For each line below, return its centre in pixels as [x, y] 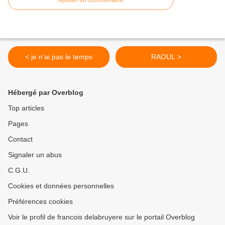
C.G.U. [19, 171]
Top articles [26, 108]
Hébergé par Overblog [46, 93]
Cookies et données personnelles [61, 186]
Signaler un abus [35, 155]
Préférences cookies [40, 202]
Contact [20, 139]
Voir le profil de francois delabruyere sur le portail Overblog [101, 217]
